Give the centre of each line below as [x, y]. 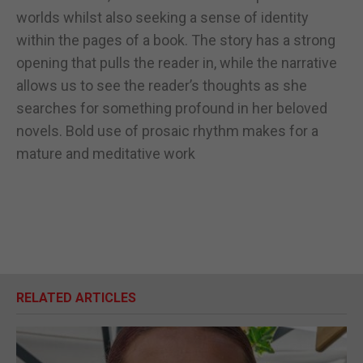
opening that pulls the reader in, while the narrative [177, 62]
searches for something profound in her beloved [172, 108]
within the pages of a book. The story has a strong [176, 40]
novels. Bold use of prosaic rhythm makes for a [167, 130]
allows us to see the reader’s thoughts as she [162, 85]
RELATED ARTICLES [76, 297]
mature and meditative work [106, 153]
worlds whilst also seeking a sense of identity [162, 17]
